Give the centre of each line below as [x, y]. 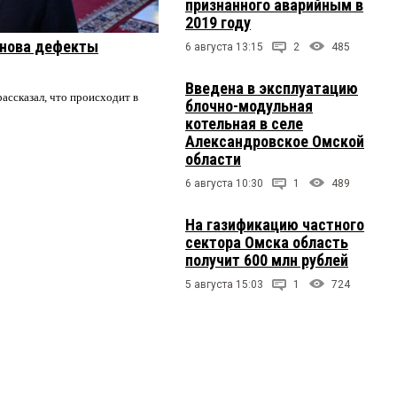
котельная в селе [244, 124]
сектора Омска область [267, 243]
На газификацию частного [275, 225]
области [213, 160]
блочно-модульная [249, 106]
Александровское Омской [275, 142]
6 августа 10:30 [224, 184]
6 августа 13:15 [224, 47]
